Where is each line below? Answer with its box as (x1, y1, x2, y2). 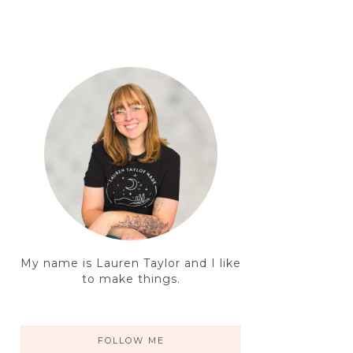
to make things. (81, 272, 180, 287)
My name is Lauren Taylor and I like (20, 256, 241, 271)
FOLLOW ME (97, 335, 165, 347)
